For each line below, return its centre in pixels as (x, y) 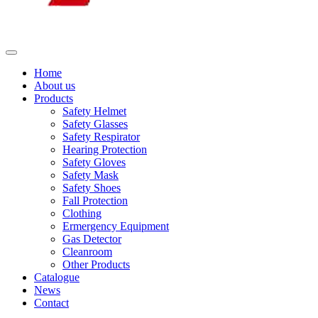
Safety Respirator (101, 137)
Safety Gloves (94, 162)
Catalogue (57, 277)
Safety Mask (91, 175)
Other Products (96, 264)
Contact (51, 303)
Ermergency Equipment (116, 226)
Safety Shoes (92, 188)
